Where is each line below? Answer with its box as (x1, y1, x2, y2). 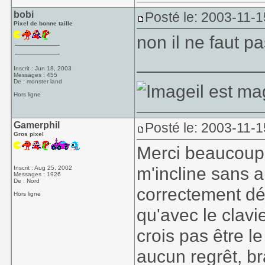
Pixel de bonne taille (14, 20, 73, 27)
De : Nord (14, 177, 40, 184)
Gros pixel (14, 131, 44, 137)
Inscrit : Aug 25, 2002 (14, 164, 73, 171)
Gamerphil (14, 120, 60, 130)
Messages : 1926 (14, 171, 62, 177)
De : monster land (14, 78, 63, 85)
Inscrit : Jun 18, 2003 (14, 65, 72, 72)
